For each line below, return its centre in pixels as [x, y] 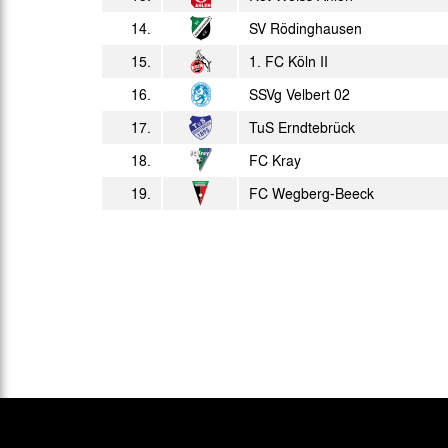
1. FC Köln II [288, 61]
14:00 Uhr [303, 16]
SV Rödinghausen [305, 28]
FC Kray [275, 160]
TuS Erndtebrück [302, 127]
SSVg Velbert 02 [299, 94]
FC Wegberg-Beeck [311, 193]
